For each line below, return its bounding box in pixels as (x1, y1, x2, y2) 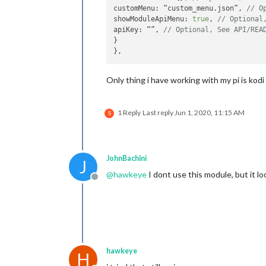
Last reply (142, 107, 175, 117)
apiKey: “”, (113, 26, 164, 34)
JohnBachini (106, 153, 147, 163)
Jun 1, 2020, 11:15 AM (175, 107, 245, 117)
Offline (94, 176, 123, 188)
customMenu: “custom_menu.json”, (113, 4, 247, 13)
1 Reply (118, 107, 141, 117)
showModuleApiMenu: (113, 15, 193, 24)
